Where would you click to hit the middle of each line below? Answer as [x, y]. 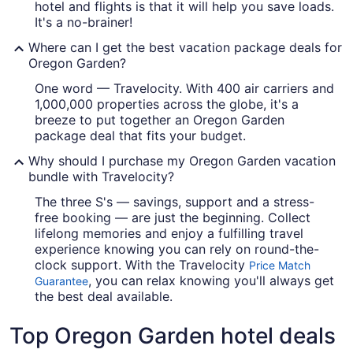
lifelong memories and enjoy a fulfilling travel [169, 234]
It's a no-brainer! [84, 22]
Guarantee [61, 281]
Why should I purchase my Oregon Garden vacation [182, 161]
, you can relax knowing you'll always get [211, 281]
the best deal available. [104, 297]
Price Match [280, 266]
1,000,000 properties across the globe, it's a [167, 104]
